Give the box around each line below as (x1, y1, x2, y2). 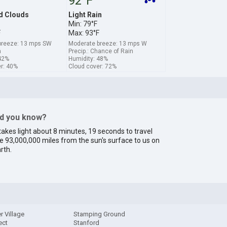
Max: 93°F (68, 28, 99, 37)
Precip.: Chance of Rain (68, 47, 133, 55)
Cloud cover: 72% (68, 62, 117, 70)
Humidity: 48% (68, 55, 108, 62)
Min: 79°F (68, 19, 97, 28)
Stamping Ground (73, 210, 126, 218)
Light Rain (68, 10, 102, 19)
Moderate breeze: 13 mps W (68, 40, 147, 47)
